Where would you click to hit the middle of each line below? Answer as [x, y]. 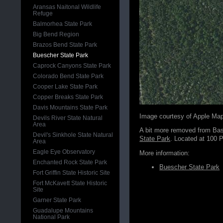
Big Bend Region [56, 34]
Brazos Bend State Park [65, 45]
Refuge [43, 13]
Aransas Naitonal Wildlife [67, 7]
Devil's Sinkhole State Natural [73, 135]
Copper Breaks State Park [68, 97]
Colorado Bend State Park [68, 76]
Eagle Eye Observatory [64, 152]
